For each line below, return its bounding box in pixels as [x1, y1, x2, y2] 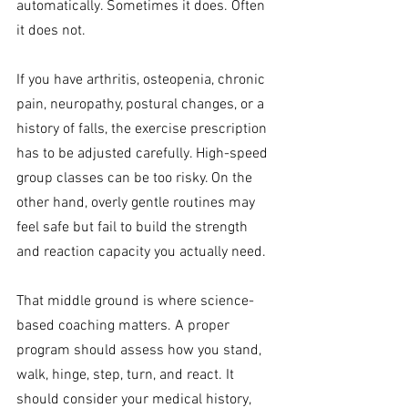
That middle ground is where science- [16, 292, 254, 311]
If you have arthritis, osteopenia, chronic [16, 71, 269, 90]
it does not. [16, 22, 86, 41]
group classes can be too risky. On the [16, 169, 256, 189]
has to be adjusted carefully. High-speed [16, 145, 271, 164]
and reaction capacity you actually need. [16, 243, 266, 262]
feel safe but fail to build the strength [16, 219, 251, 238]
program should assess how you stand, [16, 342, 265, 361]
